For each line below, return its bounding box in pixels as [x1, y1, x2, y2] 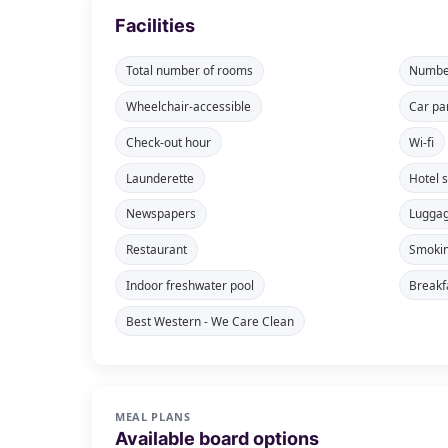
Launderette [125, 169, 194, 186]
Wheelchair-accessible [125, 97, 251, 114]
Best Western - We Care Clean [125, 312, 294, 329]
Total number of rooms [125, 62, 253, 79]
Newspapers [125, 205, 196, 222]
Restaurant [125, 241, 187, 258]
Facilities [115, 15, 196, 37]
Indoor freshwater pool [125, 276, 254, 293]
